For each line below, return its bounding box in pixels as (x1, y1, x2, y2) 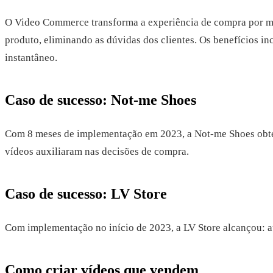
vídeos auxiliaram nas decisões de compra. (5, 145, 189, 157)
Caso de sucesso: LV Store (5, 185, 167, 202)
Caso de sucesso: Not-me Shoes (5, 91, 196, 108)
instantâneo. (5, 51, 57, 63)
